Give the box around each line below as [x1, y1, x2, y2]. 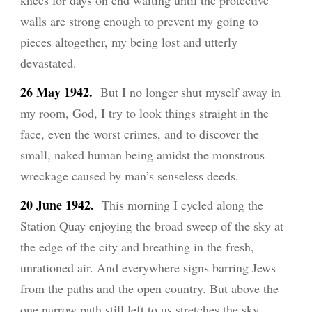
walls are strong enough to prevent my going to [20, 13, 259, 30]
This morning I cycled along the [97, 196, 264, 214]
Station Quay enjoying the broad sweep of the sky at [20, 217, 284, 235]
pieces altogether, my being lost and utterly [20, 33, 238, 51]
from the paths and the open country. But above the [20, 280, 279, 297]
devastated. [20, 54, 81, 72]
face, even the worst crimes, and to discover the [20, 125, 260, 143]
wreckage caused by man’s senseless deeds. [20, 167, 248, 185]
